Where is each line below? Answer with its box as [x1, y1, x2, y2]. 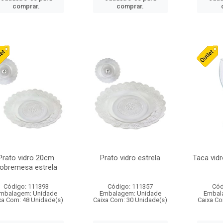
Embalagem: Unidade [99, 190, 161, 197]
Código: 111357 [108, 183, 153, 190]
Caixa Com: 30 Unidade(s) [93, 196, 168, 204]
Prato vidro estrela [100, 153, 161, 162]
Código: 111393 [3, 183, 49, 190]
